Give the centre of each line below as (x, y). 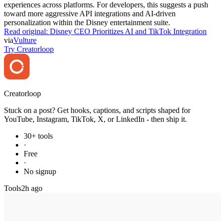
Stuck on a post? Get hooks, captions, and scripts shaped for (97, 110)
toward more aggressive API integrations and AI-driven (90, 13)
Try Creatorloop (29, 49)
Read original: (27, 31)
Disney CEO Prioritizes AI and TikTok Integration (128, 31)
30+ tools (38, 136)
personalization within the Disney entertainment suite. (87, 22)
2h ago (32, 188)
